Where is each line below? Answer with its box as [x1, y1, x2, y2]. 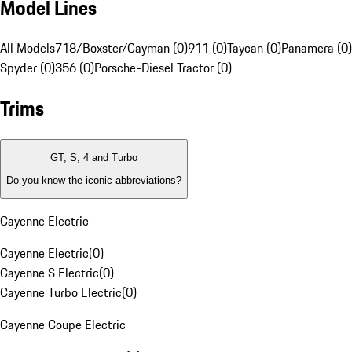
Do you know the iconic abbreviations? [6, 174, 181, 186]
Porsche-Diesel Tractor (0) [94, 58, 232, 78]
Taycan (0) [227, 38, 281, 58]
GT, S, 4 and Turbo [50, 152, 137, 164]
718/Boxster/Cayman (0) [55, 38, 188, 58]
